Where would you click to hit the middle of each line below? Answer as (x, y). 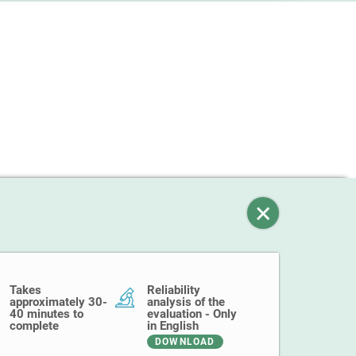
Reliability (174, 290)
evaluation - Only (192, 314)
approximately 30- (58, 302)
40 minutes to (46, 314)
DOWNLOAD (185, 342)
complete (34, 326)
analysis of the (186, 302)
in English (173, 326)
